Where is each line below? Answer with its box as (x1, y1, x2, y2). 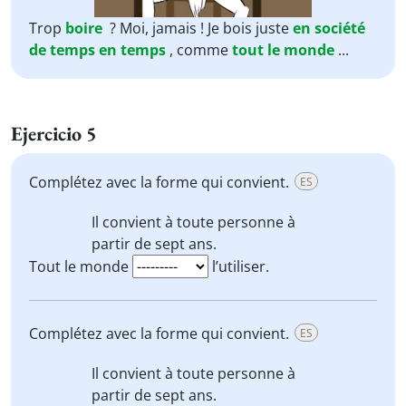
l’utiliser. (208, 256, 269, 276)
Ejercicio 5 (11, 121, 97, 147)
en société (293, 18, 365, 38)
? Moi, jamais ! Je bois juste (106, 18, 293, 38)
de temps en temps (29, 40, 166, 60)
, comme (169, 40, 232, 60)
